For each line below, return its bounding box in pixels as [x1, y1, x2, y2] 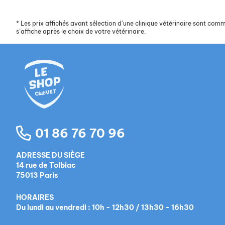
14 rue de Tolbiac [16, 161, 76, 170]
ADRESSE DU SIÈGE [16, 151, 85, 160]
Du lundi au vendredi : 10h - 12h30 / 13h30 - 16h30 [16, 203, 194, 212]
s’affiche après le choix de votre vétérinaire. [16, 28, 146, 36]
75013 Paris [16, 171, 58, 180]
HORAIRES [16, 193, 54, 202]
